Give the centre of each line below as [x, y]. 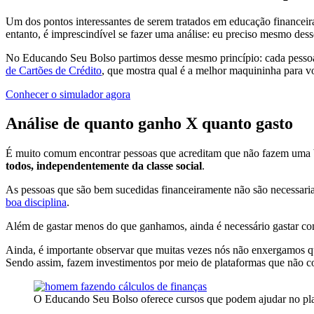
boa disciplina [36, 203]
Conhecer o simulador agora [68, 94]
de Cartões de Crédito [54, 70]
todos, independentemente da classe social [104, 166]
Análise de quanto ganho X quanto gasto [149, 124]
